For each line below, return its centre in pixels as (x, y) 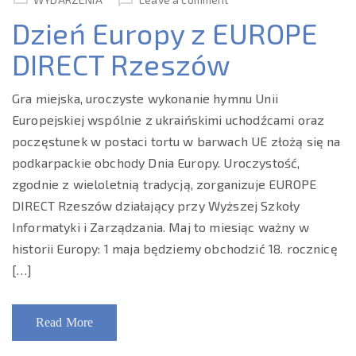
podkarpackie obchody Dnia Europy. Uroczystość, (156, 163)
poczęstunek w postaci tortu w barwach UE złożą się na (176, 141)
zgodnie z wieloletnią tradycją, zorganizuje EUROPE (164, 184)
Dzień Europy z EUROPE (165, 33)
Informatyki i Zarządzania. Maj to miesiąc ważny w (161, 227)
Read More (65, 322)
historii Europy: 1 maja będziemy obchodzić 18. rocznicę (175, 248)
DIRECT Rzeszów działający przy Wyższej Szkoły (156, 205)
